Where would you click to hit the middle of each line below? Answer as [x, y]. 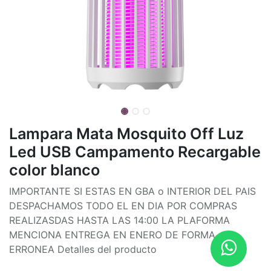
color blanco [54, 170]
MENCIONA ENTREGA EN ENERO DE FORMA [112, 234]
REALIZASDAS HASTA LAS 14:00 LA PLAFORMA [119, 220]
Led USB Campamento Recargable [135, 152]
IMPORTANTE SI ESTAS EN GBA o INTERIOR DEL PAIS [132, 191]
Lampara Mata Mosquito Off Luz [126, 133]
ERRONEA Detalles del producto [83, 249]
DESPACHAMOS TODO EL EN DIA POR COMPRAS [123, 205]
